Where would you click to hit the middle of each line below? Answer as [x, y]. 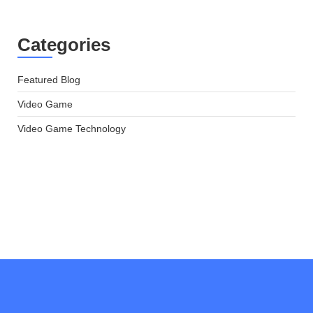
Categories [64, 44]
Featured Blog [49, 79]
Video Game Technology [72, 128]
